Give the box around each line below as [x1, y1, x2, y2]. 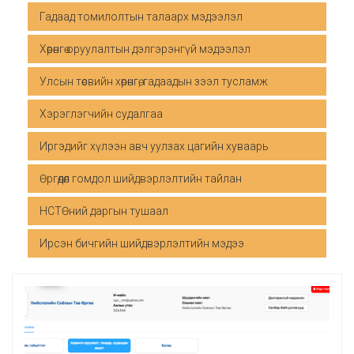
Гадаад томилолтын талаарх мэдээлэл [40, 10, 243, 23]
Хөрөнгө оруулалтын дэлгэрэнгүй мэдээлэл [40, 43, 250, 55]
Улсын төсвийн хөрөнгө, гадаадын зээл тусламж [40, 75, 268, 88]
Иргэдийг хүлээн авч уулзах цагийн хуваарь [40, 140, 269, 153]
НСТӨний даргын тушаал [40, 205, 168, 217]
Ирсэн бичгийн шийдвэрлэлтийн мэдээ [40, 237, 244, 250]
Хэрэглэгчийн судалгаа [40, 107, 163, 120]
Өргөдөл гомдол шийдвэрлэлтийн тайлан [40, 172, 242, 185]
